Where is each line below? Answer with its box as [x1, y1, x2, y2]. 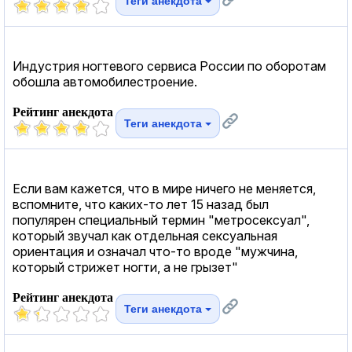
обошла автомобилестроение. [13, 73, 197, 90]
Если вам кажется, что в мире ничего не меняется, [13, 180, 316, 196]
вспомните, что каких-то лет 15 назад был [13, 196, 269, 212]
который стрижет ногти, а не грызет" [13, 258, 238, 275]
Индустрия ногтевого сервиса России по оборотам [13, 57, 326, 74]
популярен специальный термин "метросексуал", [13, 211, 310, 228]
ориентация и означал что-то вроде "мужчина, [13, 243, 298, 259]
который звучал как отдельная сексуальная [13, 227, 277, 244]
